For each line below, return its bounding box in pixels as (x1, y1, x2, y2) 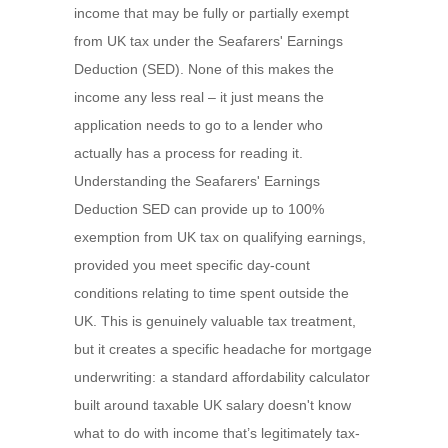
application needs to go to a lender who (74, 117, 323, 133)
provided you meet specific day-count (74, 257, 310, 273)
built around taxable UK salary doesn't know (74, 397, 351, 413)
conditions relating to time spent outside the (74, 285, 349, 301)
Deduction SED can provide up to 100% (74, 201, 324, 217)
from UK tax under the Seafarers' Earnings (74, 33, 343, 49)
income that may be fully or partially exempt (74, 5, 349, 21)
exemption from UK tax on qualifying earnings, (74, 229, 366, 245)
